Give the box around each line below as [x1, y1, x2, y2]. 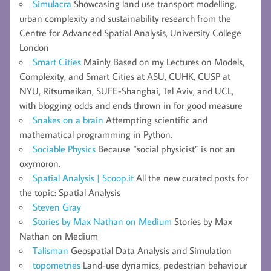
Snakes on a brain [33, 114, 103, 126]
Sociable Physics [33, 143, 96, 155]
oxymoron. [19, 157, 60, 170]
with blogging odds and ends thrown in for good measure [19, 99, 243, 112]
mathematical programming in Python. [19, 128, 172, 141]
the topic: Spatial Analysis [19, 186, 120, 199]
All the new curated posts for [134, 172, 248, 184]
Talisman [33, 244, 68, 257]
